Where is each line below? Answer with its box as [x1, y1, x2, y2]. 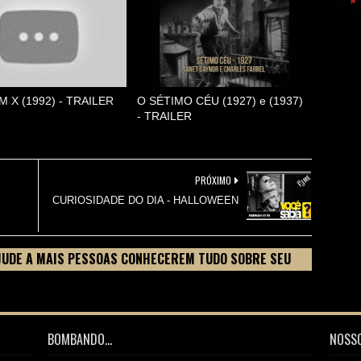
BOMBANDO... [48, 330, 113, 349]
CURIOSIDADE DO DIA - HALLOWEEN [52, 194, 239, 206]
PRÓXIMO [195, 173, 232, 187]
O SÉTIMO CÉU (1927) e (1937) [137, 94, 304, 107]
